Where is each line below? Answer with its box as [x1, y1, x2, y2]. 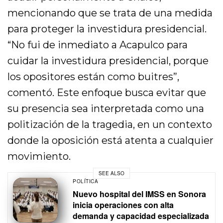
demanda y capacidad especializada [73, 210, 209, 222]
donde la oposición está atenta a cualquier [7, 134, 214, 147]
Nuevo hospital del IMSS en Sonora [73, 188, 206, 200]
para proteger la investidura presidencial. [7, 23, 207, 35]
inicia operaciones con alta [73, 199, 174, 211]
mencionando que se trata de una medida [7, 7, 213, 19]
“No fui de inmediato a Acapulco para [7, 39, 188, 51]
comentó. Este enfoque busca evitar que [7, 87, 207, 99]
